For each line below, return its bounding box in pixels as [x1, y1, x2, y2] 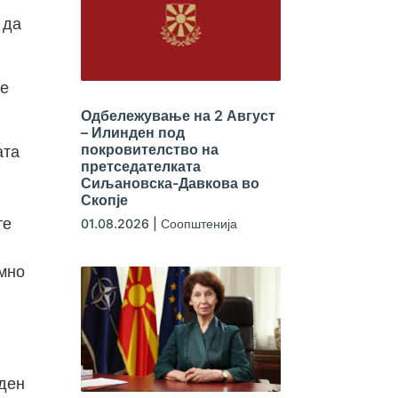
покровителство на [80, 140, 219, 159]
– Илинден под [80, 123, 185, 142]
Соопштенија [160, 216, 237, 232]
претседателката [80, 157, 201, 176]
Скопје [80, 191, 128, 210]
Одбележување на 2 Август [80, 107, 275, 125]
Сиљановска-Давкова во [80, 174, 259, 193]
